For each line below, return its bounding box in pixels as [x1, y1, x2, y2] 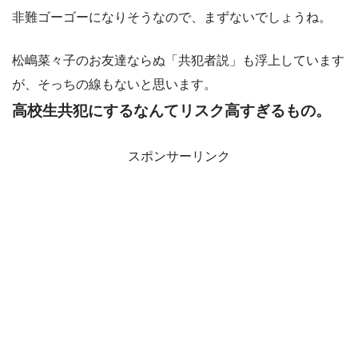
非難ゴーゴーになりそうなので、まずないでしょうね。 [12, 10, 332, 25]
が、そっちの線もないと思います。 [12, 78, 217, 92]
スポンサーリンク [128, 149, 230, 164]
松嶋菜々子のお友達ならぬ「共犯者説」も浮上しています [12, 54, 344, 68]
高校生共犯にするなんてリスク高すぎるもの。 [12, 102, 331, 120]
